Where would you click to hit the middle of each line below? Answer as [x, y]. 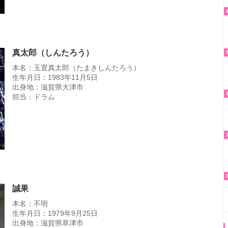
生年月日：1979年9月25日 [55, 213]
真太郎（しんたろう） [53, 52]
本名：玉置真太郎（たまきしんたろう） [76, 67]
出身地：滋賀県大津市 [48, 87]
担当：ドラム [34, 96]
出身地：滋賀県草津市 [48, 223]
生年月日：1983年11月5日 [55, 77]
